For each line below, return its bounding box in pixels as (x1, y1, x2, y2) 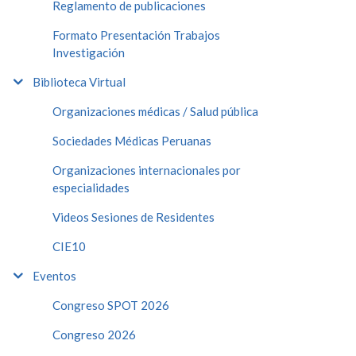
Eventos (33, 268, 76, 283)
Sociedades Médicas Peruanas (52, 133, 211, 148)
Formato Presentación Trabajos (52, 27, 220, 42)
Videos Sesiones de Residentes (52, 209, 215, 224)
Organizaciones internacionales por (52, 162, 241, 177)
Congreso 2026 (52, 327, 136, 342)
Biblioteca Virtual (33, 74, 126, 89)
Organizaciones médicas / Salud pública (52, 103, 258, 118)
